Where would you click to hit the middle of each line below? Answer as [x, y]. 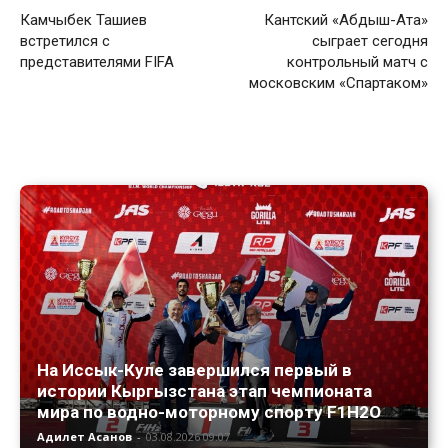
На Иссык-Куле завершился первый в [194, 370]
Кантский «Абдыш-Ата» [346, 20]
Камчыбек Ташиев [83, 20]
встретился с [65, 41]
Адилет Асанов [84, 437]
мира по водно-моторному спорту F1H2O [209, 412]
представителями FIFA [99, 62]
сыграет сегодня [370, 41]
